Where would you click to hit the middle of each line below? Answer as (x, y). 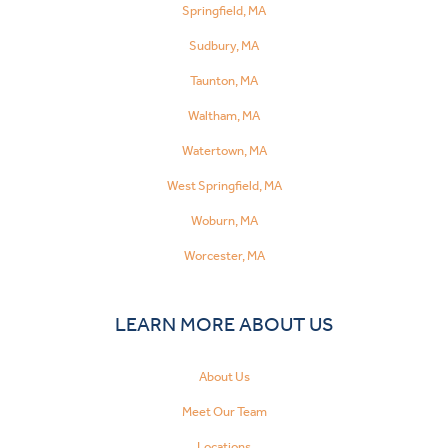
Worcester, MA (224, 255)
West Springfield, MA (224, 185)
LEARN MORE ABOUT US (224, 323)
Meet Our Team (224, 411)
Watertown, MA (224, 150)
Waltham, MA (224, 115)
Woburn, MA (224, 220)
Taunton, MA (224, 80)
